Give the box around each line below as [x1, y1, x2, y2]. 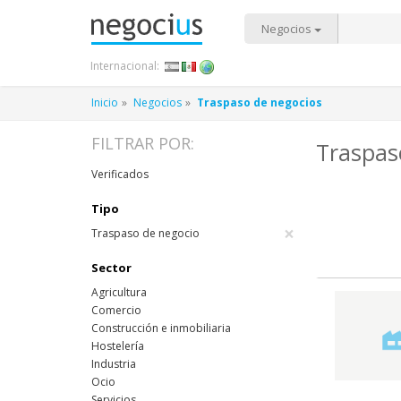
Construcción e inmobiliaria [91, 320, 231, 336]
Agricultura [91, 285, 147, 300]
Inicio [91, 95, 118, 110]
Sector [91, 260, 132, 276]
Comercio [91, 303, 141, 318]
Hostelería [91, 338, 144, 354]
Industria [91, 356, 136, 371]
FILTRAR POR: [91, 132, 194, 154]
